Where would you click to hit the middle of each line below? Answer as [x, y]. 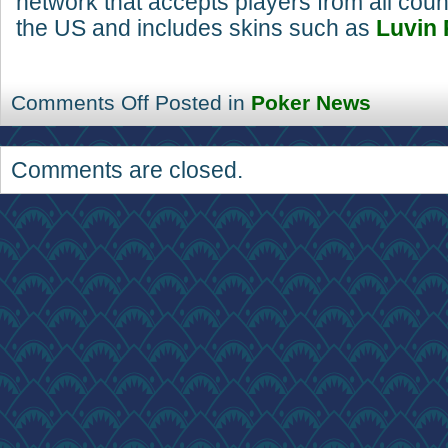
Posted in [203, 102]
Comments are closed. [127, 170]
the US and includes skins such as [196, 28]
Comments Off [80, 102]
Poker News [311, 102]
